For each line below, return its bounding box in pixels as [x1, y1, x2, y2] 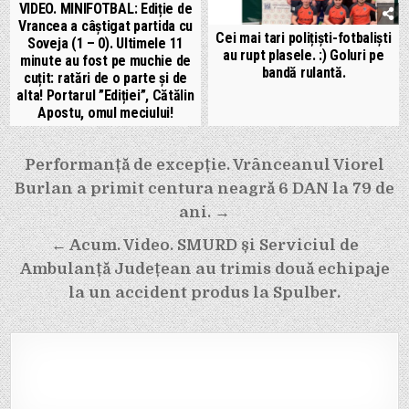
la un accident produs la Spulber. [68, 284, 341, 302]
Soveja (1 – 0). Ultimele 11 [27, 35, 184, 53]
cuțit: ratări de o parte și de [23, 69, 187, 88]
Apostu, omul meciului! [37, 104, 173, 122]
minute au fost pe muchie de [20, 52, 191, 70]
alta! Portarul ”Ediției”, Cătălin [16, 87, 194, 105]
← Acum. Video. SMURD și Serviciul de [50, 236, 359, 255]
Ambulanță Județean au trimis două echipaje [19, 260, 390, 278]
